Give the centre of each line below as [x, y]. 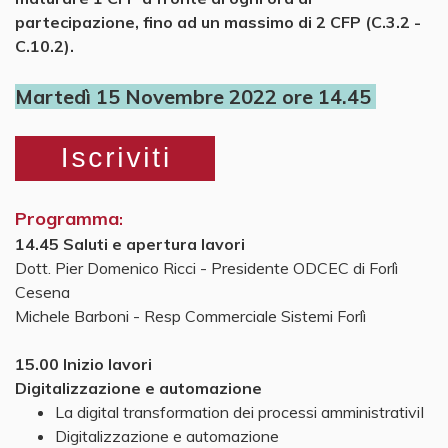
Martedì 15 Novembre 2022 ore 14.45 [195, 96]
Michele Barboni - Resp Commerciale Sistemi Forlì [190, 315]
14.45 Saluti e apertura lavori [130, 243]
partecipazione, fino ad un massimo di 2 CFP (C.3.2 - [218, 21]
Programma [67, 218]
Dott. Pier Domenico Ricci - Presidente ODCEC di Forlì [206, 267]
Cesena [42, 291]
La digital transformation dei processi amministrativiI [239, 411]
